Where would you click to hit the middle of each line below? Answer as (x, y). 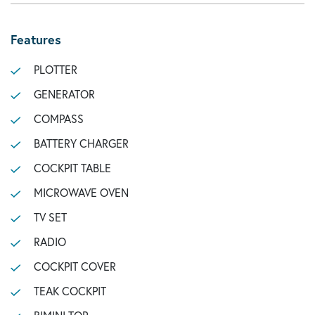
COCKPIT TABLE (72, 168)
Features (36, 39)
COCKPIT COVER (75, 266)
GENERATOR (64, 94)
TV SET (50, 217)
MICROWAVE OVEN (81, 192)
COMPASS (58, 118)
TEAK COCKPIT (70, 291)
